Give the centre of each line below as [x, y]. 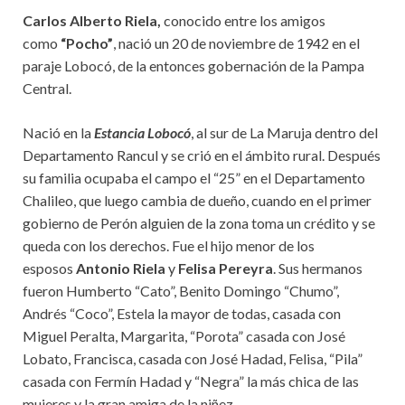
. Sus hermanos [318, 268]
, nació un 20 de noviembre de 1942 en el [236, 43]
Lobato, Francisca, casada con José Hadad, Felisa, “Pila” [193, 358]
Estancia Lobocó [142, 132]
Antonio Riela [121, 268]
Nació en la [58, 132]
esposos [49, 268]
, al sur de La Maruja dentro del [284, 132]
